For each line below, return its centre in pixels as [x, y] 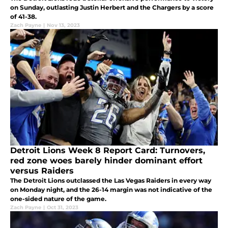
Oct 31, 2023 [63, 208]
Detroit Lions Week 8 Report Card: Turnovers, [108, 151]
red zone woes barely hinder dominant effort [106, 161]
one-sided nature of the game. [58, 199]
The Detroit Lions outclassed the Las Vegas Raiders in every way [111, 181]
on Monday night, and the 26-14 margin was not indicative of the [111, 190]
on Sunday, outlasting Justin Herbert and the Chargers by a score [112, 8]
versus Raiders [42, 171]
